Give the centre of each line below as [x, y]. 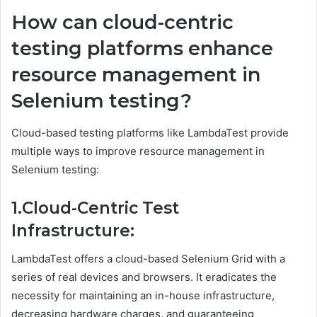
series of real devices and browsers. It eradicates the [144, 277]
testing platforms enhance [142, 49]
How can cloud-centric [122, 23]
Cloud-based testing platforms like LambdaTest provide [150, 132]
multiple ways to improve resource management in [138, 151]
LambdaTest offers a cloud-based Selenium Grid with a [148, 259]
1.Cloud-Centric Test [95, 208]
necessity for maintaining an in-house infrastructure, [143, 296]
